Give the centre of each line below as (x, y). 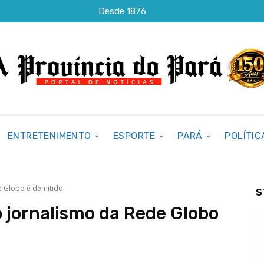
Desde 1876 (123, 11)
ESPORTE (134, 136)
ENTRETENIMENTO (49, 136)
